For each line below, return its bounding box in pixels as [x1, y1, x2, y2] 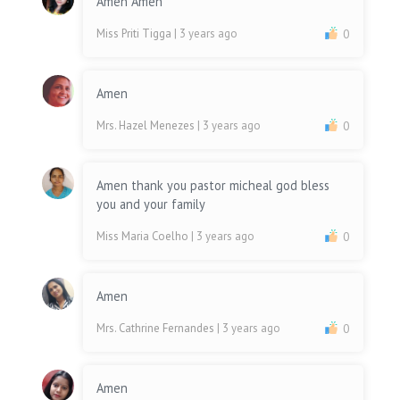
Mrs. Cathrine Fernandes [96, 321, 218, 337]
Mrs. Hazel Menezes [96, 118, 198, 134]
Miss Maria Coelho [96, 229, 192, 245]
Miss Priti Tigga [96, 26, 175, 42]
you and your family [96, 196, 206, 213]
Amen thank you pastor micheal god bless [96, 177, 330, 195]
